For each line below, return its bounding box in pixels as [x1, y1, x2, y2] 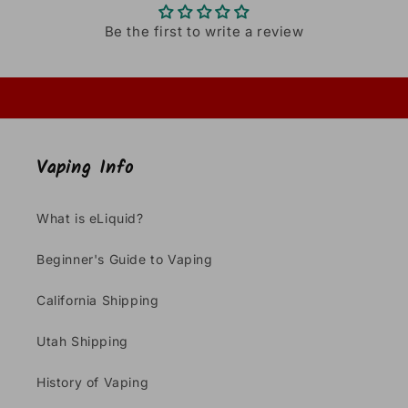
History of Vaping [36, 374, 149, 390]
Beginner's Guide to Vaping [36, 251, 213, 267]
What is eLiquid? [36, 210, 144, 226]
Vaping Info [36, 154, 134, 183]
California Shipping [36, 292, 159, 308]
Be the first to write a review [104, 23, 304, 40]
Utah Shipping [36, 333, 128, 349]
